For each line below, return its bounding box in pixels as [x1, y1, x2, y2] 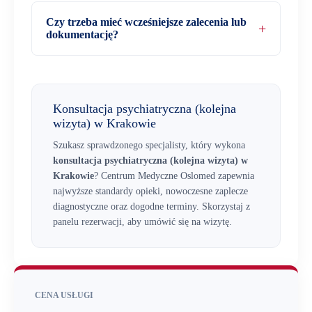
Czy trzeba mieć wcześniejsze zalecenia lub [46, 16, 247, 28]
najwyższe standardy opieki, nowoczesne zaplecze [53, 186, 248, 196]
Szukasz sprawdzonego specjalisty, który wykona [53, 140, 245, 150]
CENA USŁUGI [35, 290, 93, 300]
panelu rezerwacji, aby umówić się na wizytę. [53, 217, 232, 227]
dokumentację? [46, 29, 118, 40]
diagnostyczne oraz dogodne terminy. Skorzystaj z [53, 201, 250, 212]
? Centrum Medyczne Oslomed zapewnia [94, 171, 254, 181]
